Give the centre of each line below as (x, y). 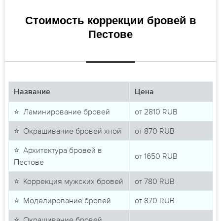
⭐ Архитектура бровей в (58, 150)
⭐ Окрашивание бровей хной (67, 130)
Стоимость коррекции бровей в (110, 20)
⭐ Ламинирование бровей (62, 111)
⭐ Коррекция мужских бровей (68, 181)
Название (32, 92)
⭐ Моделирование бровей (62, 200)
